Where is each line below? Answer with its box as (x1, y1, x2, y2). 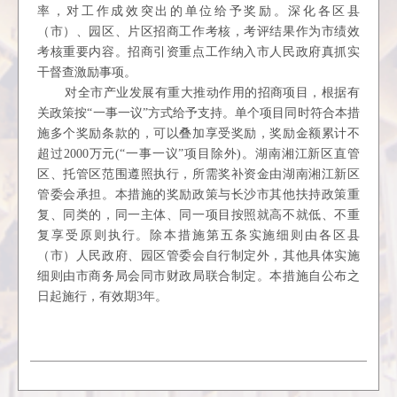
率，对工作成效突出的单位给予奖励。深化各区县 (37, 4, 360, 18)
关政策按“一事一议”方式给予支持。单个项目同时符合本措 (37, 106, 360, 120)
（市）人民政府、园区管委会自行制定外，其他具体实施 (37, 249, 360, 262)
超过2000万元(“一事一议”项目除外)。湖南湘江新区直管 (37, 147, 360, 160)
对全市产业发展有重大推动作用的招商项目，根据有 (65, 86, 360, 99)
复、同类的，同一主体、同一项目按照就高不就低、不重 (37, 208, 360, 222)
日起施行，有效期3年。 (37, 290, 168, 303)
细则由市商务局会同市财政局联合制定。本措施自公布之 (37, 269, 360, 283)
